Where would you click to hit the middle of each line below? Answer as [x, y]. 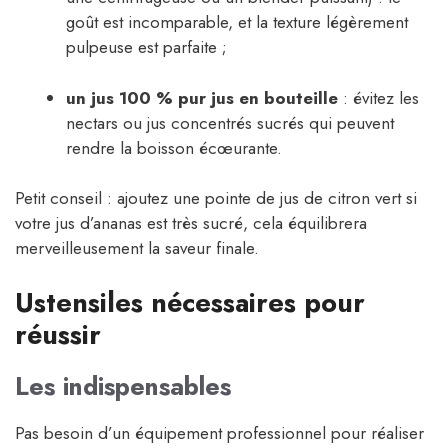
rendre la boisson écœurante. [174, 147]
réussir [58, 334]
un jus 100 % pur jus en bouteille [202, 97]
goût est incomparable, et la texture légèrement [237, 22]
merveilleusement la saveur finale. [137, 248]
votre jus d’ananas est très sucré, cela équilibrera [191, 223]
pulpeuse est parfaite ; [146, 47]
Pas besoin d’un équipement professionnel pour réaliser [219, 432]
